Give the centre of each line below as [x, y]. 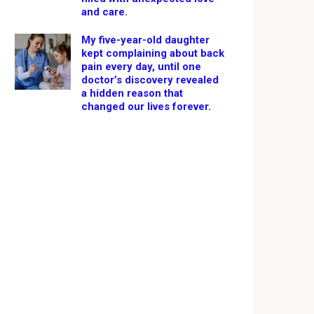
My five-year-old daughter [145, 40]
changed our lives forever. [146, 107]
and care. [104, 12]
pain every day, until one [141, 67]
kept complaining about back [153, 53]
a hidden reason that [132, 93]
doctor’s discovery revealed [150, 80]
